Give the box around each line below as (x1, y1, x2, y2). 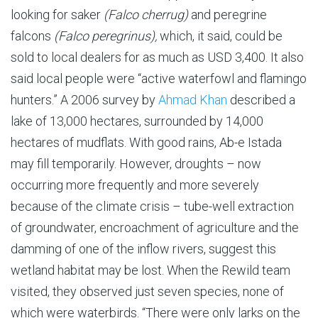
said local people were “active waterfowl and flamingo (11, 70, 307, 86)
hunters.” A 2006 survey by (11, 92, 158, 107)
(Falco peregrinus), (54, 28, 157, 43)
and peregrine (188, 6, 267, 22)
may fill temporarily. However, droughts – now (11, 155, 261, 171)
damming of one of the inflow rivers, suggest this (11, 241, 276, 256)
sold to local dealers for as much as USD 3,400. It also (11, 49, 304, 65)
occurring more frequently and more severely (11, 177, 259, 192)
